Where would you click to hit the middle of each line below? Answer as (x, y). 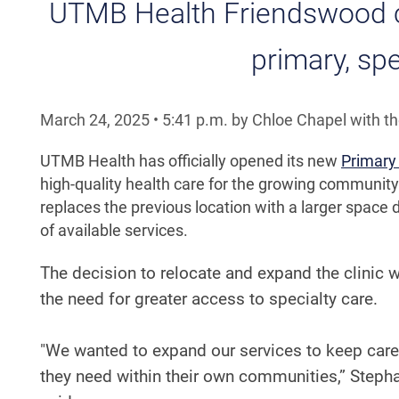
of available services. (114, 230)
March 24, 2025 (97, 120)
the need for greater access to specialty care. (209, 298)
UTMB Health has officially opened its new (191, 161)
